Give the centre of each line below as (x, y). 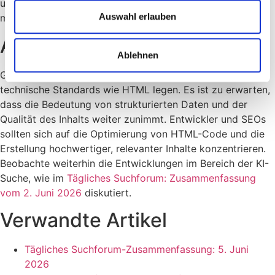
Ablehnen (137, 55)
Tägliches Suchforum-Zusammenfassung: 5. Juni (137, 249)
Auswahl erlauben (137, 16)
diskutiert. (107, 192)
